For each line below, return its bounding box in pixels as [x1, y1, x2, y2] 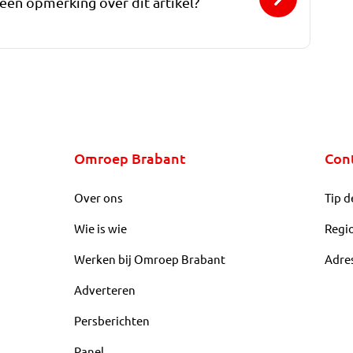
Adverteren [73, 282, 136, 298]
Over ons [73, 190, 123, 206]
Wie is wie [73, 221, 127, 236]
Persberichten [73, 313, 150, 329]
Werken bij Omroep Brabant [73, 251, 225, 267]
